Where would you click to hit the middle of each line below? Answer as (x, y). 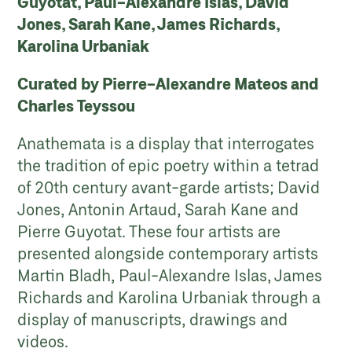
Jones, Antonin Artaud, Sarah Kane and (158, 209)
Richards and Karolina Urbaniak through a (169, 297)
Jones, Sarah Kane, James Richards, (149, 24)
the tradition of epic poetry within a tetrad (169, 165)
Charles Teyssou (80, 106)
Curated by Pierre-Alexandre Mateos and (169, 84)
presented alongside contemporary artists (168, 253)
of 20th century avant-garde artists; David (169, 187)
